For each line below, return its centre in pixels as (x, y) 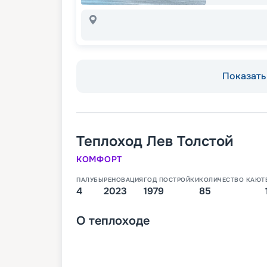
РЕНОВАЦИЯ (124, 180)
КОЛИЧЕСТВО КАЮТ (232, 180)
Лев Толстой (190, 142)
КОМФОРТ (99, 159)
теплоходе (119, 221)
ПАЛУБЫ (90, 180)
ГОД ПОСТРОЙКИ (171, 180)
